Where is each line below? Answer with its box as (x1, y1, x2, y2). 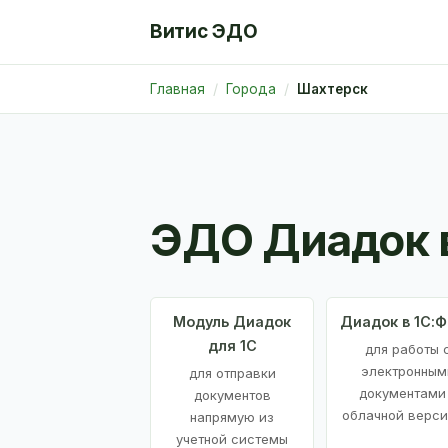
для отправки (188, 364, 276, 381)
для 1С (207, 336, 257, 354)
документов (193, 386, 271, 403)
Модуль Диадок (173, 312, 291, 330)
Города (226, 81, 276, 97)
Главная (150, 81, 205, 97)
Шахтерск (297, 81, 368, 97)
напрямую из (190, 408, 274, 425)
